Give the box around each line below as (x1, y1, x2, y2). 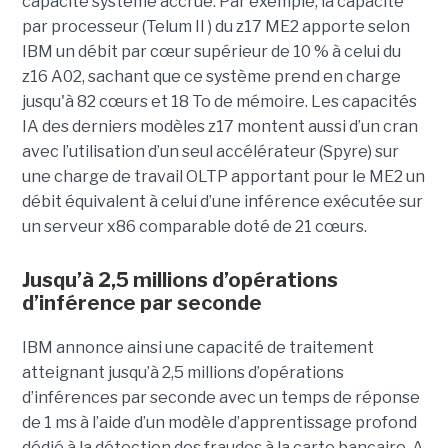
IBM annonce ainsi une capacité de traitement (21, 337, 374, 357)
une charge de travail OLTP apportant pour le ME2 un (21, 166, 425, 186)
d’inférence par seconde (21, 290, 262, 315)
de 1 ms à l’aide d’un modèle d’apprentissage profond (21, 412, 417, 432)
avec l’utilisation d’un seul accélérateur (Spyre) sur (21, 141, 399, 161)
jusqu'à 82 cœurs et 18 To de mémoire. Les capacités (21, 91, 417, 111)
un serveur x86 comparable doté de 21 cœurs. (21, 216, 367, 236)
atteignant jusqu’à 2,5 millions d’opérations (21, 362, 344, 382)
